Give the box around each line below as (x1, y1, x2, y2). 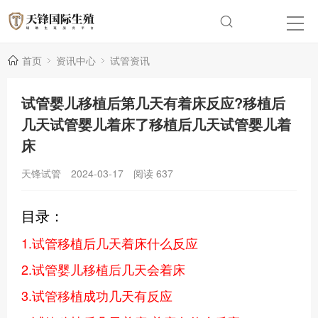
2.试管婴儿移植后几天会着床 (21, 260, 185, 278)
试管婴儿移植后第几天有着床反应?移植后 (21, 92, 285, 113)
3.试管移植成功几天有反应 (21, 286, 172, 305)
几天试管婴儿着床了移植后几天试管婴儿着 (21, 114, 291, 134)
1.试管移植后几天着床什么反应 (21, 234, 198, 252)
